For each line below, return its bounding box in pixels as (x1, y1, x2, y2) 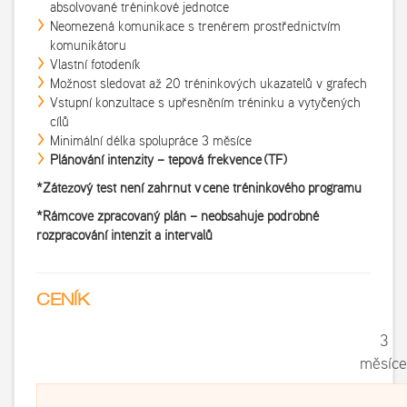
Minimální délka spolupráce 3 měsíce (50, 131, 252, 151)
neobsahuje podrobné (197, 206, 319, 226)
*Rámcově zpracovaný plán (36, 206, 190, 226)
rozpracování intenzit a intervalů (36, 225, 213, 245)
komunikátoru (50, 35, 126, 55)
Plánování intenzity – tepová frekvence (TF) (50, 150, 287, 170)
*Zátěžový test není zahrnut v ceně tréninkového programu (36, 178, 362, 198)
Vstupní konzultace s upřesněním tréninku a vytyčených (50, 93, 361, 113)
